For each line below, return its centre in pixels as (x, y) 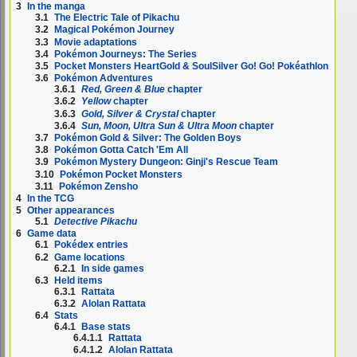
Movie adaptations (96, 42)
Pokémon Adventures (104, 78)
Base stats (106, 327)
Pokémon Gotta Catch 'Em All (122, 150)
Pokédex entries (92, 245)
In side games (113, 268)
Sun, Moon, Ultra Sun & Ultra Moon (159, 126)
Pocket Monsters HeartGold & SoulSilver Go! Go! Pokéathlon (192, 66)
